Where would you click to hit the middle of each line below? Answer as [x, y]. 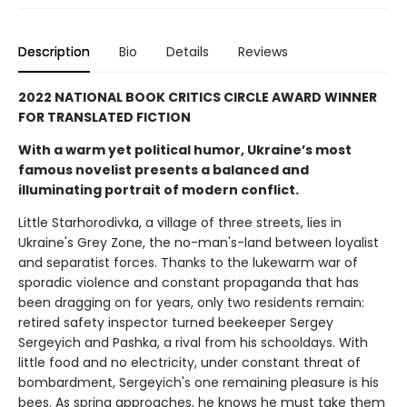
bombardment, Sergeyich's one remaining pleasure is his [199, 383]
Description [54, 52]
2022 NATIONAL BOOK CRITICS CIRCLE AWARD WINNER [198, 98]
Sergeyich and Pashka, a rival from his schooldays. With [193, 343]
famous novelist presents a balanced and [164, 170]
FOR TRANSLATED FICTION [104, 118]
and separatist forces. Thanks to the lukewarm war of [188, 263]
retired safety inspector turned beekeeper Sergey [176, 323]
